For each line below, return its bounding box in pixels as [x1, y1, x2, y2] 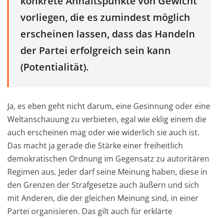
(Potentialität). [20, 60, 89, 74]
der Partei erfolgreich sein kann [20, 44, 171, 57]
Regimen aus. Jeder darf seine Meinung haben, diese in [7, 166, 207, 177]
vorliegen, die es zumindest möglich [20, 11, 190, 24]
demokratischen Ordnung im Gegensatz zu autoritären [7, 153, 209, 164]
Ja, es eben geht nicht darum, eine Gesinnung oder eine [7, 100, 210, 111]
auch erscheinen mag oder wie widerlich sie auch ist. [7, 127, 200, 138]
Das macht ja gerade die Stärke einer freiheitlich [7, 140, 183, 151]
